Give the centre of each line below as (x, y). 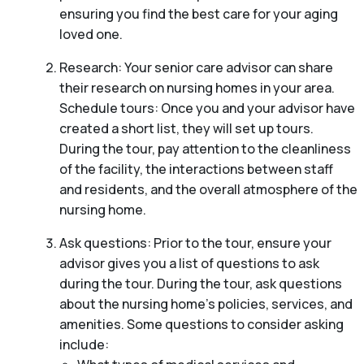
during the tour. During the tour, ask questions (200, 284)
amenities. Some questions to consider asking (201, 325)
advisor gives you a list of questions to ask (189, 264)
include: (84, 345)
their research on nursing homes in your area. (197, 88)
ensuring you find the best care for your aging (198, 14)
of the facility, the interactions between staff (196, 169)
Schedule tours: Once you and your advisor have (207, 108)
